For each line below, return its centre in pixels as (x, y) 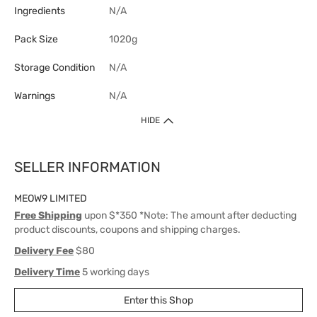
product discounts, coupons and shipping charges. (127, 230)
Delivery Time (47, 272)
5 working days (115, 272)
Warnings (35, 96)
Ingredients (40, 11)
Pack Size (36, 39)
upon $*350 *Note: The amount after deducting (189, 215)
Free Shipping (48, 215)
